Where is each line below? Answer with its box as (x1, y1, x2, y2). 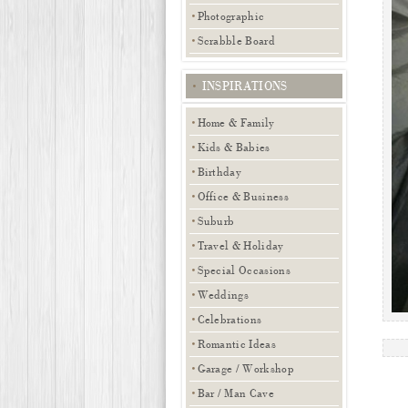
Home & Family (197, 116, 275, 129)
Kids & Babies (197, 140, 270, 154)
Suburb (197, 214, 235, 228)
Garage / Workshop (197, 362, 294, 375)
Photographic (197, 9, 265, 23)
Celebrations (197, 312, 262, 326)
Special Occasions (197, 263, 291, 277)
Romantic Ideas (197, 337, 276, 351)
